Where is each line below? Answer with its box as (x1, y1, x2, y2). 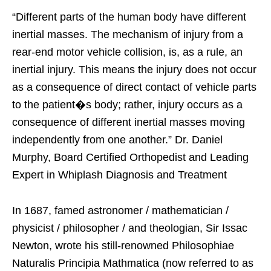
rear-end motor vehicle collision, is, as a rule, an (12, 45, 243, 58)
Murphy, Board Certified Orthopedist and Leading (12, 151, 249, 163)
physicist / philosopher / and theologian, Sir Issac (12, 221, 247, 234)
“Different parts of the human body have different (12, 10, 246, 23)
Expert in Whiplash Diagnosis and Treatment (12, 168, 227, 181)
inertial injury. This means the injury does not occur (12, 63, 256, 76)
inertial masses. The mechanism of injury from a (12, 28, 243, 41)
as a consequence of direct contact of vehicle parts (12, 80, 256, 93)
